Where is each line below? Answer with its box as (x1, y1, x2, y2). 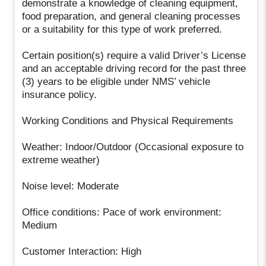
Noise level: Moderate (22, 180, 119, 192)
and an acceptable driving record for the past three (22, 62, 246, 74)
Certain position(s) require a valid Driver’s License (22, 49, 246, 61)
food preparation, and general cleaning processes (22, 10, 241, 22)
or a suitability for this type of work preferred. (22, 23, 223, 35)
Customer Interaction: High (22, 245, 142, 257)
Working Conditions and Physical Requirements (22, 115, 234, 126)
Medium (22, 219, 58, 231)
